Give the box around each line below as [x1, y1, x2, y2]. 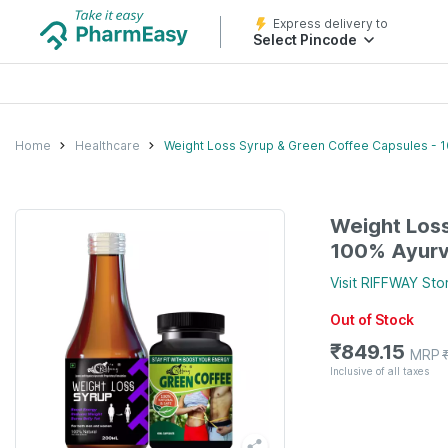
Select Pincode [253, 31, 357, 48]
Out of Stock [330, 311, 414, 328]
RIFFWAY [361, 274, 418, 291]
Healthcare [75, 137, 140, 153]
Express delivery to [273, 16, 388, 31]
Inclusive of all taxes [330, 364, 429, 377]
